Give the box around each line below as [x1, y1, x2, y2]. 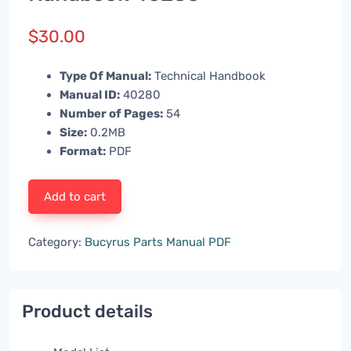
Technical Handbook [151, 69, 266, 84]
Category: [28, 235, 85, 250]
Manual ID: [60, 88, 120, 103]
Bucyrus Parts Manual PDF [85, 235, 231, 250]
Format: [60, 144, 106, 159]
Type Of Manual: [60, 69, 151, 84]
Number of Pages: [60, 107, 163, 121]
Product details [22, 301, 153, 323]
